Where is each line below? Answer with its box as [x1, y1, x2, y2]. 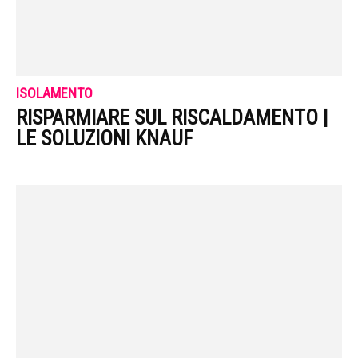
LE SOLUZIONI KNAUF [16, 126, 193, 151]
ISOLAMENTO [16, 85, 93, 102]
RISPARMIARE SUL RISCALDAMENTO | [16, 105, 328, 130]
